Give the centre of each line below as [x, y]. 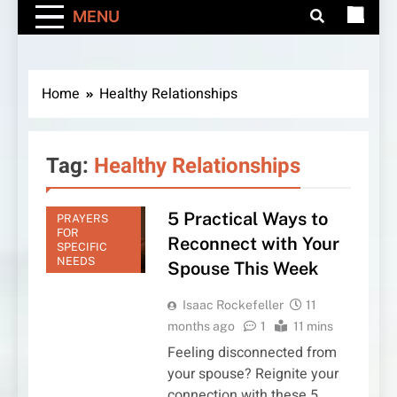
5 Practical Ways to [247, 219]
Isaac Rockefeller [233, 305]
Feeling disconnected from [252, 353]
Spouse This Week [242, 269]
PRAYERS [82, 218]
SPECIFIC [82, 246]
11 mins [313, 327]
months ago [201, 327]
